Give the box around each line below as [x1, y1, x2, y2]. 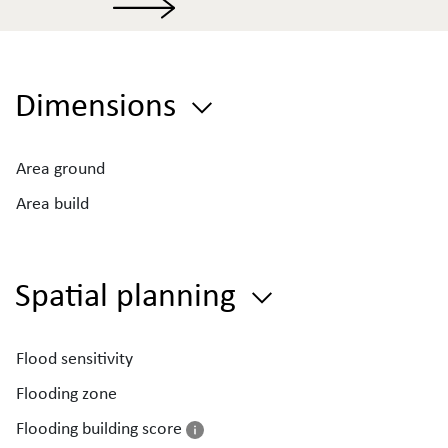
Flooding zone [16, 381, 117, 405]
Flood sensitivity [16, 346, 133, 370]
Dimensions [15, 81, 184, 126]
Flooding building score [16, 416, 186, 440]
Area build [16, 191, 89, 215]
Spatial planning [15, 271, 244, 316]
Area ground [16, 156, 105, 180]
